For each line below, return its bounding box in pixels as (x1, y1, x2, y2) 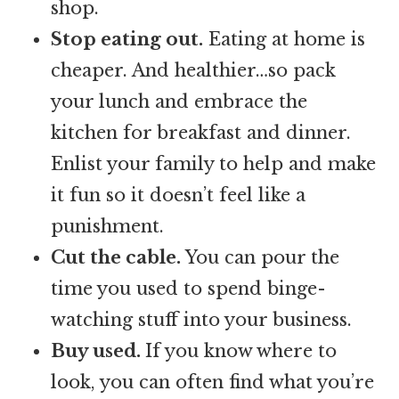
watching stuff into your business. (51, 308, 353, 330)
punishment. (51, 215, 165, 237)
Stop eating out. (51, 28, 204, 50)
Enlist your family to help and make (51, 152, 377, 175)
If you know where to (145, 339, 338, 362)
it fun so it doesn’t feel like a (51, 183, 306, 206)
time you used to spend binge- (51, 277, 327, 299)
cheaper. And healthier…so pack (51, 59, 337, 81)
